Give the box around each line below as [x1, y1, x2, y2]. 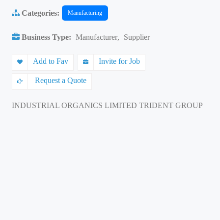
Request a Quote [33, 76, 86, 84]
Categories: [20, 8, 59, 17]
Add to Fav [33, 57, 68, 65]
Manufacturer [76, 33, 117, 41]
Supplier [124, 33, 150, 41]
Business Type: [20, 33, 73, 41]
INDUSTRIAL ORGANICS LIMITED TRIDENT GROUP [12, 101, 203, 110]
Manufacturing [68, 9, 102, 16]
